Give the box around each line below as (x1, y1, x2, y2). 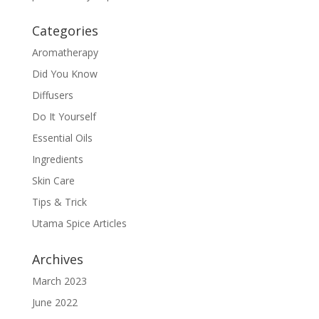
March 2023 (31, 273, 87, 288)
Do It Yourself (31, 109, 96, 123)
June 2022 (31, 295, 78, 309)
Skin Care (31, 173, 75, 187)
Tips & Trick (31, 194, 87, 209)
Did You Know (31, 66, 98, 80)
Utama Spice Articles (31, 216, 127, 230)
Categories (31, 21, 98, 39)
